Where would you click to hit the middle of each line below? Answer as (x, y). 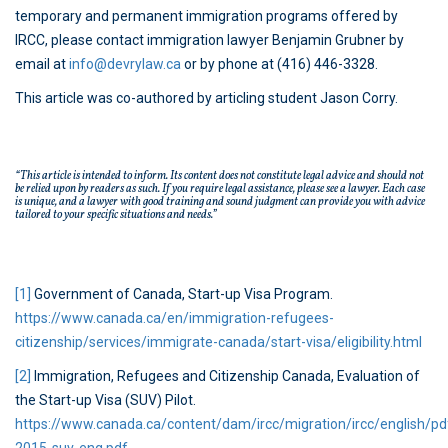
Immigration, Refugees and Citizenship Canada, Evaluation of (225, 376)
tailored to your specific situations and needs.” (116, 215)
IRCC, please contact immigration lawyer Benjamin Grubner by (209, 40)
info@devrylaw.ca (125, 64)
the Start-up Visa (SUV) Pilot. (105, 400)
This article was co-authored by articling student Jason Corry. (206, 98)
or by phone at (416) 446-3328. (279, 64)
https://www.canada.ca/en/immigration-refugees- (174, 318)
